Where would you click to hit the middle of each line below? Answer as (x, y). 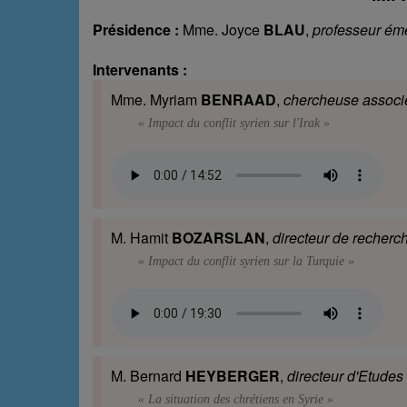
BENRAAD (238, 100)
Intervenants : (140, 70)
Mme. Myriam (156, 100)
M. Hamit (141, 238)
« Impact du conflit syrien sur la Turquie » (246, 262)
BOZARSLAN (218, 238)
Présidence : (136, 30)
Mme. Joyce (221, 30)
